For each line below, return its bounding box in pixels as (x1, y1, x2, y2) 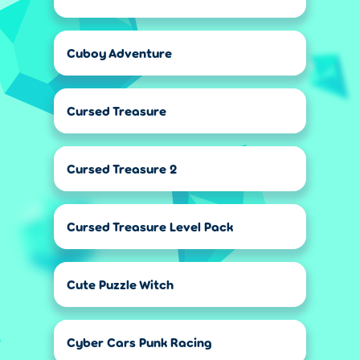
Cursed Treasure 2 (67, 161, 177, 176)
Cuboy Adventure (67, 45, 172, 60)
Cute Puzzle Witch (67, 276, 174, 292)
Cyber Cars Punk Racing (67, 334, 212, 350)
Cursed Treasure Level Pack (67, 219, 233, 234)
